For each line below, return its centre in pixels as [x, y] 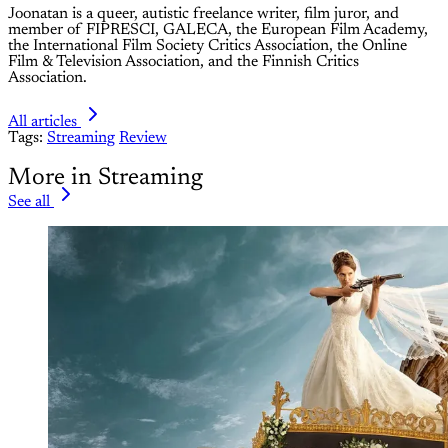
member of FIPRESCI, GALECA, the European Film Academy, [218, 29]
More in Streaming [105, 177]
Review [143, 137]
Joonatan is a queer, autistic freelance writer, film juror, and [203, 13]
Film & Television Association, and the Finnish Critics [183, 61]
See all [29, 201]
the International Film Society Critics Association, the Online [207, 45]
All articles [42, 121]
